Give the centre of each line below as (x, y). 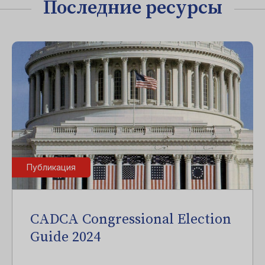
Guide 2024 (65, 237)
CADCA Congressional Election (131, 219)
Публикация (51, 167)
